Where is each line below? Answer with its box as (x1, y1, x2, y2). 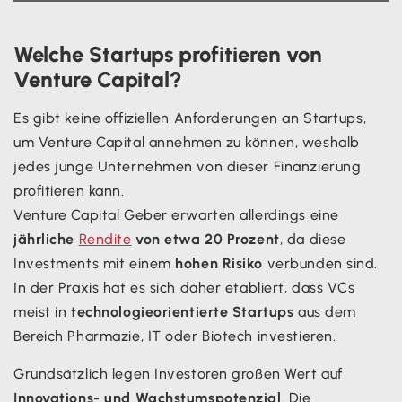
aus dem (293, 302, 356, 320)
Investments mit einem (13, 254, 176, 272)
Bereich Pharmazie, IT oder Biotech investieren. (13, 327, 336, 345)
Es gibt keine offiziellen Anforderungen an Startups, (13, 109, 367, 127)
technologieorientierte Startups (71, 302, 294, 320)
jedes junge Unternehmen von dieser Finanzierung (13, 157, 362, 175)
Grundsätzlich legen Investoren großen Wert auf (13, 364, 343, 382)
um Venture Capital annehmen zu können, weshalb (13, 133, 360, 151)
